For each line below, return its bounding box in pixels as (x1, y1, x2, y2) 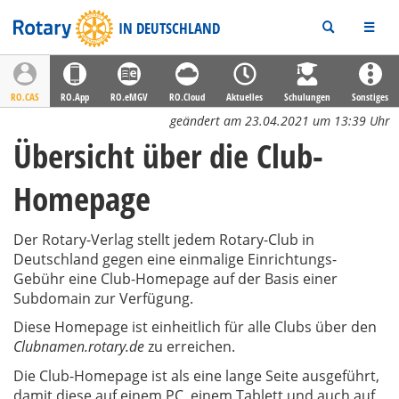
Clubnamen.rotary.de (13, 337, 144, 356)
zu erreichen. (144, 337, 235, 356)
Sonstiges (352, 90, 388, 103)
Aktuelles (226, 90, 263, 103)
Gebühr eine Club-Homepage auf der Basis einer (13, 268, 338, 289)
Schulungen (284, 90, 330, 103)
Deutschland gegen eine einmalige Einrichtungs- (13, 248, 337, 269)
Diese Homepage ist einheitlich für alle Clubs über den (13, 317, 377, 337)
